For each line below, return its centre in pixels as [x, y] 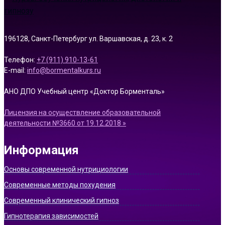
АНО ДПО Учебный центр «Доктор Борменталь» [84, 91]
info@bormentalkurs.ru [64, 70]
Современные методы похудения [60, 185]
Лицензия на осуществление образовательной [82, 112]
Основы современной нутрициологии [66, 169]
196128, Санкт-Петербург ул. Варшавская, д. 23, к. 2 [88, 38]
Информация [41, 150]
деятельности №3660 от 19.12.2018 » [65, 123]
